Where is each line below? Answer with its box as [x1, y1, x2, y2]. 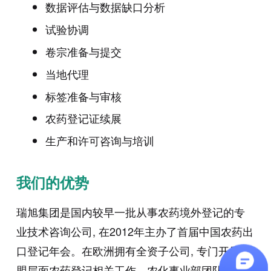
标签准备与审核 [45, 88, 122, 104]
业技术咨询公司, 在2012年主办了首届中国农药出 [16, 223, 253, 240]
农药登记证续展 [45, 110, 122, 126]
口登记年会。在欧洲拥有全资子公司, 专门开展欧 [16, 243, 251, 259]
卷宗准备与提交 [45, 44, 122, 60]
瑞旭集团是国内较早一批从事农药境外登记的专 [16, 204, 245, 220]
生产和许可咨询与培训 [45, 132, 154, 149]
